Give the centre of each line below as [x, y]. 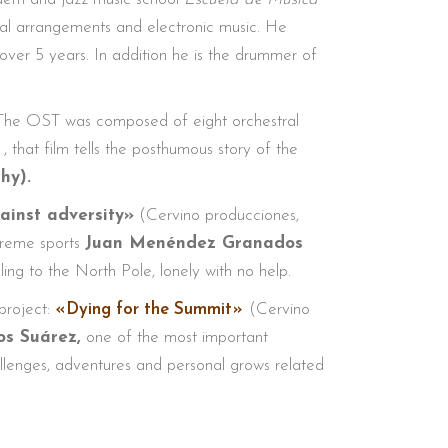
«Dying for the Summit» [148, 309]
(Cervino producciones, [216, 215]
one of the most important [176, 337]
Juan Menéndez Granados [193, 243]
